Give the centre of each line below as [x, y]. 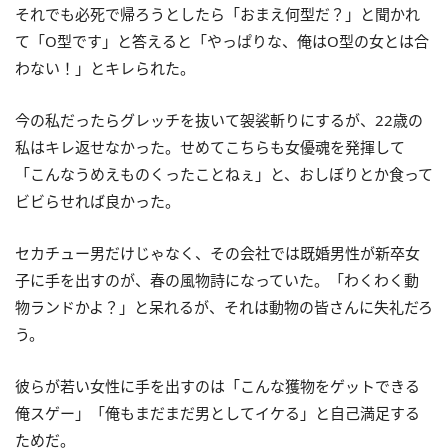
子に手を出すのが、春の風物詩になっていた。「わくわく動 [217, 280]
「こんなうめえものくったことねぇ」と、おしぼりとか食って [224, 174]
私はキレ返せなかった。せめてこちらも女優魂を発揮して [210, 147]
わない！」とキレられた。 [105, 68]
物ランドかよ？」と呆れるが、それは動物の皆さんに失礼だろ [224, 307]
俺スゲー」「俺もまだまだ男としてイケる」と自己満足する [217, 413]
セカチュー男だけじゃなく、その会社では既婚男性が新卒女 [217, 253]
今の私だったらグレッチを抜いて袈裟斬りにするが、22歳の [219, 120]
